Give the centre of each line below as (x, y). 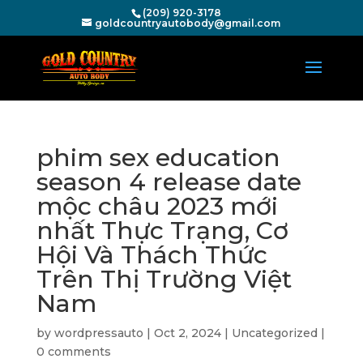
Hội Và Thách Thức (152, 255)
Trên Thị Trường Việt (164, 279)
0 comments (73, 352)
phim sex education (158, 158)
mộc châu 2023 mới (157, 206)
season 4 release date (169, 182)
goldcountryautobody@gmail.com (188, 23)
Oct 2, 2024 (187, 333)
